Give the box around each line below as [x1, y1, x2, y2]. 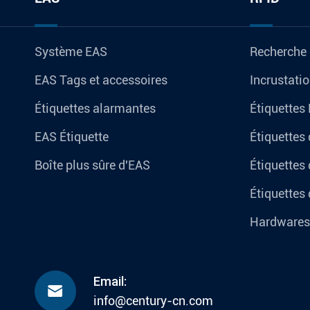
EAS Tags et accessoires [35, 72, 167, 87]
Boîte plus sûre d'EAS [35, 157, 150, 172]
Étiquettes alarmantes [35, 100, 156, 116]
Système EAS [35, 44, 107, 59]
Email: [93, 273, 127, 289]
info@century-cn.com [93, 293, 213, 308]
